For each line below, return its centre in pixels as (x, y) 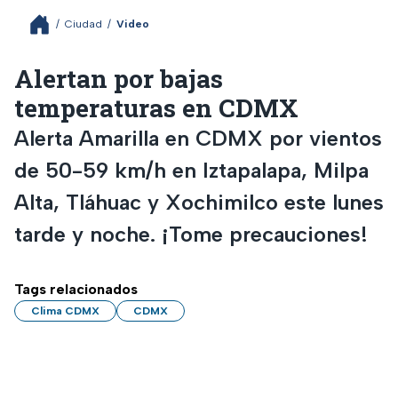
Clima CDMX (65, 310)
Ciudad (84, 24)
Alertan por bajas (119, 78)
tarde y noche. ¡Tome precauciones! (191, 234)
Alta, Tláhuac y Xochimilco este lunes (199, 202)
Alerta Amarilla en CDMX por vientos (198, 138)
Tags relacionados (76, 289)
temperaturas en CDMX (156, 107)
